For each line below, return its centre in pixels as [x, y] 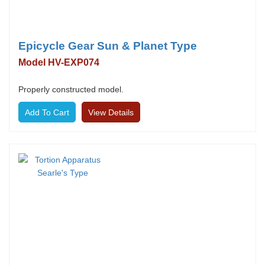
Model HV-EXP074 [59, 62]
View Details [111, 112]
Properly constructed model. [71, 89]
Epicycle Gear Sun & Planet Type [108, 46]
